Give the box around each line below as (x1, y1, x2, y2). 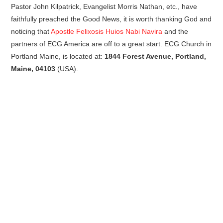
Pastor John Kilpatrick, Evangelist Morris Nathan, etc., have (11, 2, 198, 10)
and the (162, 27, 189, 35)
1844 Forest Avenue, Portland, (105, 52, 207, 60)
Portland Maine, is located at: (11, 52, 105, 60)
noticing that (11, 27, 51, 35)
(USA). (55, 64, 79, 73)
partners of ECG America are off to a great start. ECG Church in (11, 39, 212, 48)
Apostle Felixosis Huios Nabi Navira (51, 27, 163, 35)
